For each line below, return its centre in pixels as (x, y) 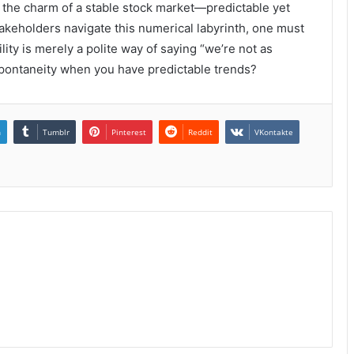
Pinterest (129, 132)
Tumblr (56, 132)
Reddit (200, 132)
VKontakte (274, 132)
